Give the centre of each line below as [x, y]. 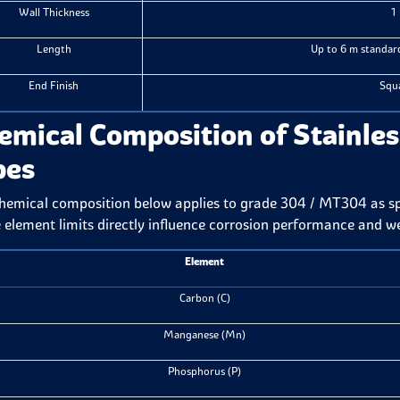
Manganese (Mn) [205, 334]
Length [54, 49]
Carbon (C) [204, 298]
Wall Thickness [54, 12]
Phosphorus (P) [205, 371]
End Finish [54, 85]
